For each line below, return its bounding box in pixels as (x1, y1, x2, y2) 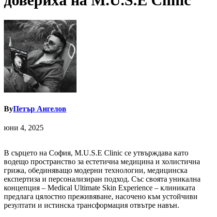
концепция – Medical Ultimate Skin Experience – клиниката (4, 184, 195, 192)
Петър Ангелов (13, 105, 66, 113)
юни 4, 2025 (4, 124, 44, 132)
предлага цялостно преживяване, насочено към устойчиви (4, 192, 198, 201)
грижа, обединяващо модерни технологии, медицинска (4, 166, 187, 175)
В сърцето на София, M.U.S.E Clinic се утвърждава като (4, 149, 188, 157)
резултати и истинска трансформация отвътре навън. (4, 201, 179, 210)
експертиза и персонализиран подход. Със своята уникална (4, 175, 201, 184)
